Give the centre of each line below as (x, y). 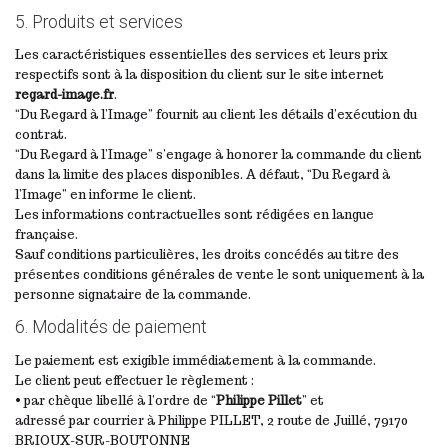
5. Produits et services (99, 22)
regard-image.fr (64, 95)
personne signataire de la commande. (133, 295)
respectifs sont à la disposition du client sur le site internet (199, 75)
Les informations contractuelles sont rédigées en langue (194, 215)
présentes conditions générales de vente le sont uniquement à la (219, 275)
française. (46, 235)
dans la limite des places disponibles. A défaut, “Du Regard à (202, 175)
